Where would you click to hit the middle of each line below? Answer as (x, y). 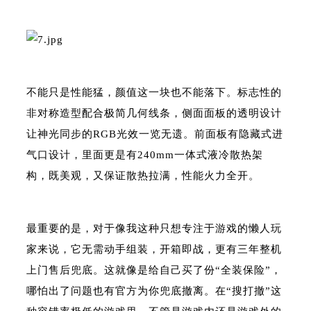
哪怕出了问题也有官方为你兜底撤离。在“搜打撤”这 (154, 291)
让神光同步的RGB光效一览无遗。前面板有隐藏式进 (155, 134)
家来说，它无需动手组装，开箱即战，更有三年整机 (154, 249)
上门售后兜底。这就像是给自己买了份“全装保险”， (154, 270)
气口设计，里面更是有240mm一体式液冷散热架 (145, 155)
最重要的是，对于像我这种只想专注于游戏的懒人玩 (154, 228)
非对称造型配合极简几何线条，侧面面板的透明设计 (154, 113)
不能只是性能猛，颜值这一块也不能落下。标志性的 (154, 92)
